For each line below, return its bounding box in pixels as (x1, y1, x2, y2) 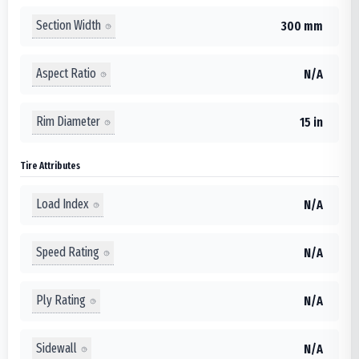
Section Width (36, 18, 101, 33)
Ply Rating (36, 292, 86, 308)
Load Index (36, 196, 89, 212)
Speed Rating (36, 244, 99, 260)
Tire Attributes (20, 159, 80, 171)
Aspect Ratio (36, 66, 96, 81)
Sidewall (36, 341, 77, 356)
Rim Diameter (36, 114, 100, 129)
